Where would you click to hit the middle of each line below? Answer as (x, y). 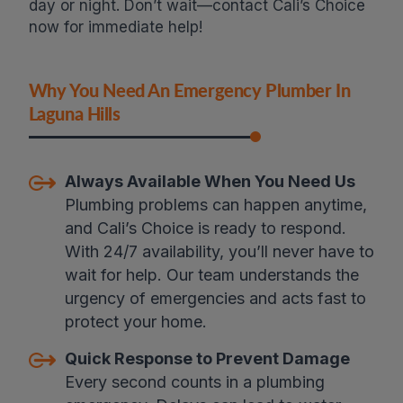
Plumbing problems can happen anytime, (215, 205)
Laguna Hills (74, 113)
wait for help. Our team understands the (211, 275)
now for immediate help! (115, 27)
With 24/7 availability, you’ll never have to (219, 251)
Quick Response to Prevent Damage (207, 358)
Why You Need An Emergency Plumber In (189, 90)
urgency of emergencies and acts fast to (215, 298)
